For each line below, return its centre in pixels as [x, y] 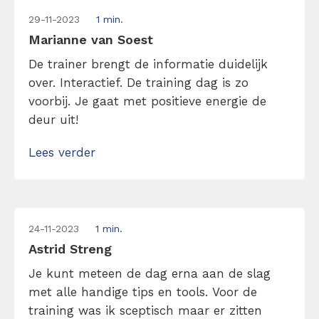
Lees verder [62, 152]
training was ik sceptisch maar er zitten [145, 310]
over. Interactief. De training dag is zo [138, 83]
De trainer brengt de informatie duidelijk [148, 64]
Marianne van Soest [91, 40]
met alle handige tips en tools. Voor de [143, 292]
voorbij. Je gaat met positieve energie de [147, 101]
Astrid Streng [70, 249]
